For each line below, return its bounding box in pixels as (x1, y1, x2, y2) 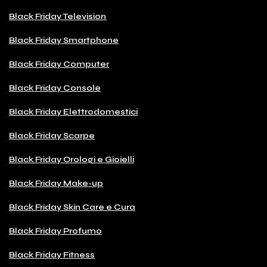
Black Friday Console (9, 83, 101, 94)
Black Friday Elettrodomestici (63, 107, 138, 117)
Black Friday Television (9, 11, 107, 22)
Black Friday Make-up (9, 178, 103, 189)
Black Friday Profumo (9, 226, 102, 237)
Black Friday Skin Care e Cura (9, 202, 135, 213)
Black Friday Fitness (9, 250, 95, 260)
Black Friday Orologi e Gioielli (9, 154, 134, 165)
